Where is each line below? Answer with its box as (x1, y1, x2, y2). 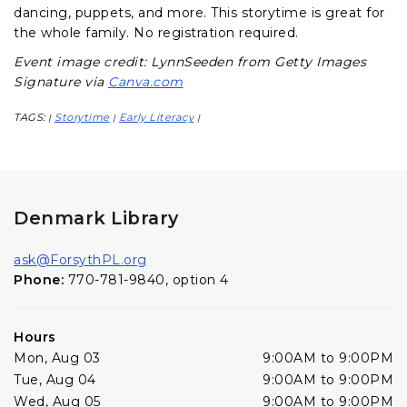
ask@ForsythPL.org (14, 252, 147, 269)
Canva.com (108, 74, 184, 91)
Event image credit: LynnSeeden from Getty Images (14, 54, 366, 71)
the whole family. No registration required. (14, 25, 299, 42)
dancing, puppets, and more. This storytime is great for (14, 5, 385, 22)
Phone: (14, 272, 68, 289)
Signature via (14, 74, 108, 91)
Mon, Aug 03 (14, 350, 101, 367)
